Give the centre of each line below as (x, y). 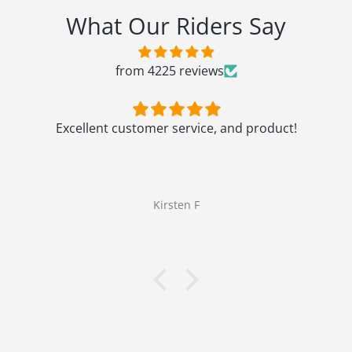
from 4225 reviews (169, 71)
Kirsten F (176, 204)
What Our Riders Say (176, 26)
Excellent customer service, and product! (176, 128)
